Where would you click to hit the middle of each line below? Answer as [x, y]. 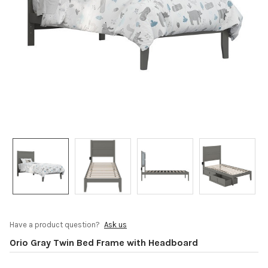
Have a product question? [56, 224]
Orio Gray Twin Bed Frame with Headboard [104, 242]
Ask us [115, 224]
